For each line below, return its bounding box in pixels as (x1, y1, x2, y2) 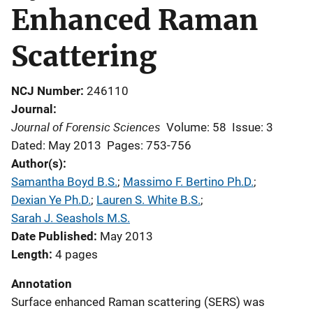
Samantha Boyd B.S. (11, 175, 117, 189)
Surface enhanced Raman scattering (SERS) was (11, 295, 265, 309)
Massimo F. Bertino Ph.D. (123, 175, 254, 189)
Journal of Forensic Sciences (11, 119, 161, 135)
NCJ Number (11, 84, 80, 98)
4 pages (55, 247, 98, 261)
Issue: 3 (232, 120, 273, 134)
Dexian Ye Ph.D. (11, 193, 91, 207)
